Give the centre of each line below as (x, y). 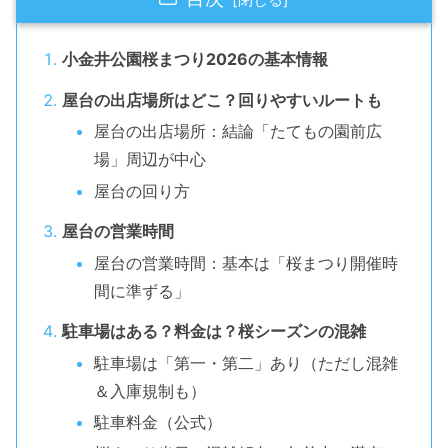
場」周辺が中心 (149, 159)
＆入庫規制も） (149, 390)
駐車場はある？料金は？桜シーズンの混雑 (213, 331)
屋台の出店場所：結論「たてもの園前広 (237, 131)
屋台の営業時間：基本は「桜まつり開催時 (245, 262)
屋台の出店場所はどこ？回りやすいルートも (221, 100)
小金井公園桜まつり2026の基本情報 (194, 59)
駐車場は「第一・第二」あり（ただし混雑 (245, 362)
